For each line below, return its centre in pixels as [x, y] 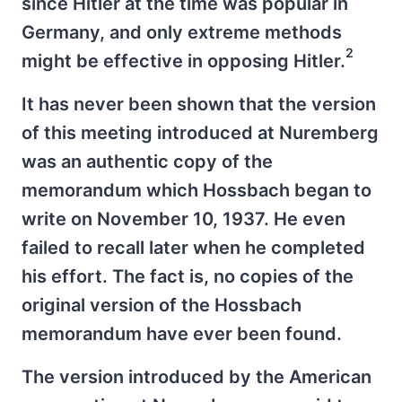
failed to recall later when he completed [193, 247]
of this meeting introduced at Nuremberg [200, 132]
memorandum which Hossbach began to [197, 190]
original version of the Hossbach [162, 305]
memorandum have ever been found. [182, 333]
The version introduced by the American [197, 376]
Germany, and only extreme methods [182, 32]
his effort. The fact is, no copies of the [188, 276]
